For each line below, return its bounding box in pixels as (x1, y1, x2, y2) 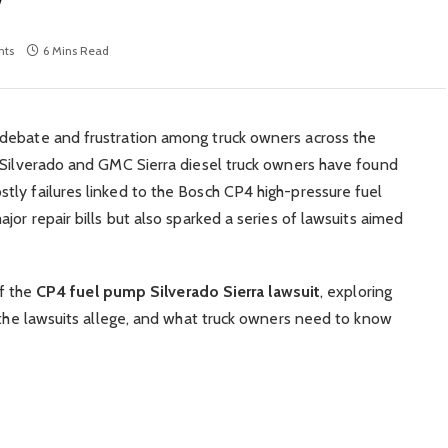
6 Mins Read (43, 43, 109, 59)
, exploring (320, 282, 392, 302)
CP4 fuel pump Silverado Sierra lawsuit (36, 282, 321, 302)
